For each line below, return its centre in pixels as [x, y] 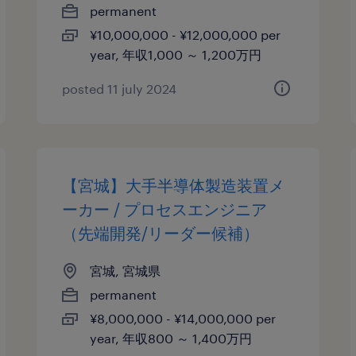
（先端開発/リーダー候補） [161, 233]
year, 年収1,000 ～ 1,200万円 [176, 54]
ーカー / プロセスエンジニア [165, 209]
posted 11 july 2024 [120, 89]
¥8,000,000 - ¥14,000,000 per [183, 318]
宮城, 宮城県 [126, 271]
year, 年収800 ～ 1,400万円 [171, 338]
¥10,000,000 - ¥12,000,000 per [186, 35]
